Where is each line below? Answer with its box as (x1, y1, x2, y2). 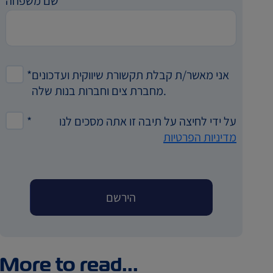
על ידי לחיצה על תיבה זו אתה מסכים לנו (58, 113, 236, 129)
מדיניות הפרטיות (163, 129, 236, 145)
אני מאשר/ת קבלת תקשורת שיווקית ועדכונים (32, 67, 230, 83)
